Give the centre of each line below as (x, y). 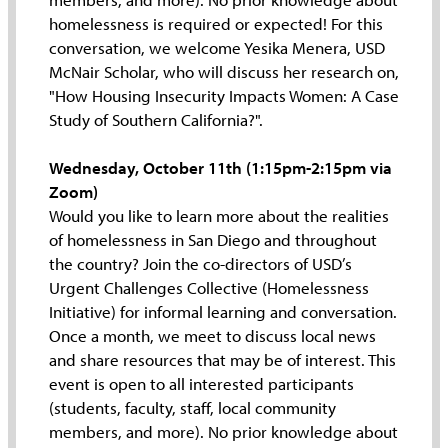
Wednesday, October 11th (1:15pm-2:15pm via (220, 168)
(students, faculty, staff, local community (192, 408)
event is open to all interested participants (201, 384)
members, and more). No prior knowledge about (223, 432)
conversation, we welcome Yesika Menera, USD (216, 47)
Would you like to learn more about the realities (218, 216)
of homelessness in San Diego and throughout (212, 240)
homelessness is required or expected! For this (215, 23)
